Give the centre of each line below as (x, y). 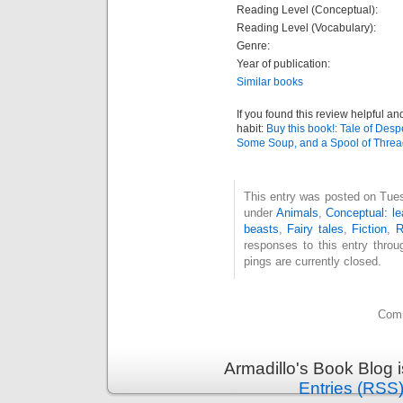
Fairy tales (315, 229)
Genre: (253, 46)
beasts (261, 229)
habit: (251, 129)
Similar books (270, 82)
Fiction (370, 229)
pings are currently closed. (313, 261)
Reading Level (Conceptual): (307, 10)
